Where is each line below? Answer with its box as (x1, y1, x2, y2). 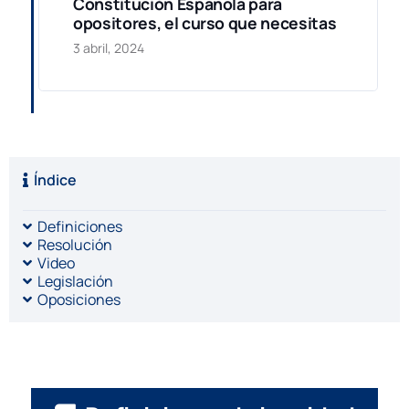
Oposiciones (37, 288, 121, 309)
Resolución (37, 234, 113, 255)
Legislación (37, 270, 114, 291)
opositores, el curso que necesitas (73, 11, 337, 34)
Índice (34, 169, 78, 190)
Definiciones (37, 215, 123, 236)
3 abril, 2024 (73, 38, 145, 57)
